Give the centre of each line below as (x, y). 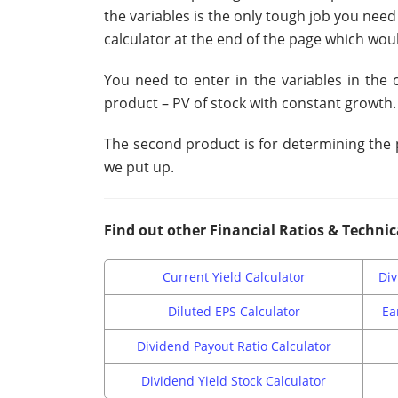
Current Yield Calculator (234, 277)
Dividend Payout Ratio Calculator (234, 346)
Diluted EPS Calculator (234, 312)
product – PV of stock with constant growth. (250, 103)
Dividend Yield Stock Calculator (234, 381)
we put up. (139, 167)
